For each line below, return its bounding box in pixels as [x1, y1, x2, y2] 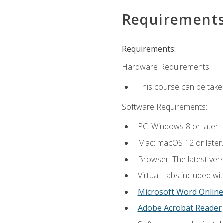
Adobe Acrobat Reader [137, 202, 222, 214]
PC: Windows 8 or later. [137, 121, 220, 132]
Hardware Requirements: [121, 61, 211, 72]
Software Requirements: [121, 101, 207, 112]
